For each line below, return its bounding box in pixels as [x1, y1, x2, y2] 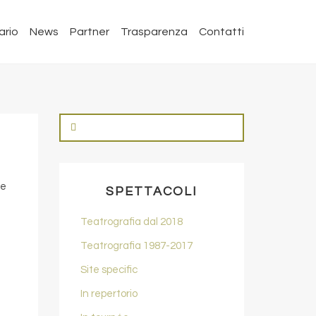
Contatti [199, 26, 244, 37]
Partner [70, 26, 109, 37]
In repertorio [80, 288, 138, 299]
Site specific [80, 265, 138, 275]
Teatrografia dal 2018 [80, 217, 183, 227]
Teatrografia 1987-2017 [80, 241, 193, 251]
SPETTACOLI [105, 185, 197, 198]
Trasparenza [121, 26, 188, 37]
